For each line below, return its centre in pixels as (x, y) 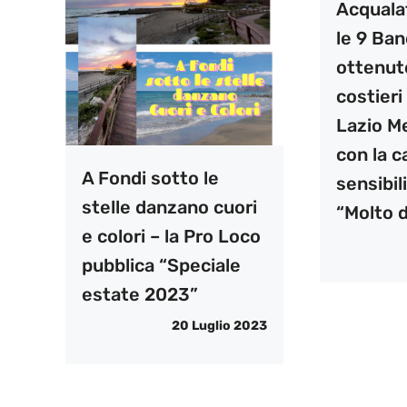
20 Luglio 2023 (219, 325)
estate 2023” (140, 294)
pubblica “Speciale (161, 265)
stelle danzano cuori (169, 207)
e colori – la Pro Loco (171, 236)
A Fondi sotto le (150, 178)
